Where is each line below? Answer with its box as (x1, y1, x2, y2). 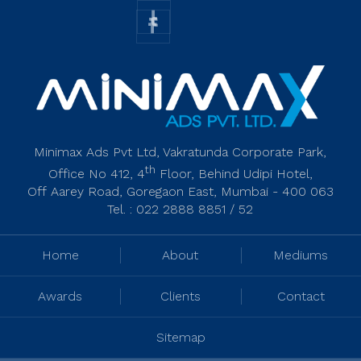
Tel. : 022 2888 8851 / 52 (107, 201, 254, 218)
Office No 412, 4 (48, 166, 145, 182)
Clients (160, 288, 201, 304)
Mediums (273, 247, 329, 263)
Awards (38, 288, 83, 304)
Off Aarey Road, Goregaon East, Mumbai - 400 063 (27, 184, 334, 200)
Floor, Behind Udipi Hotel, (155, 166, 313, 182)
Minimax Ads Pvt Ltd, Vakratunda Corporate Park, (34, 143, 327, 160)
